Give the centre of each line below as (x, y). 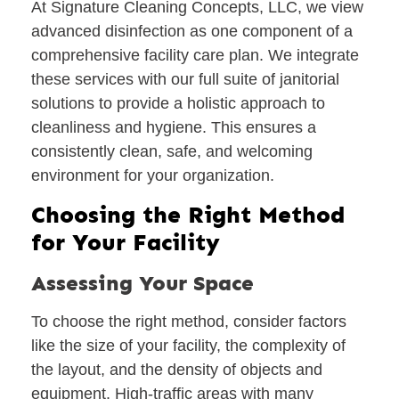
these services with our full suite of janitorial (185, 80)
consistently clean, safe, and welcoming (172, 152)
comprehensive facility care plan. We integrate (195, 56)
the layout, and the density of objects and (177, 369)
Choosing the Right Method (188, 215)
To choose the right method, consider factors (189, 321)
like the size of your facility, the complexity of (188, 345)
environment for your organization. (153, 176)
